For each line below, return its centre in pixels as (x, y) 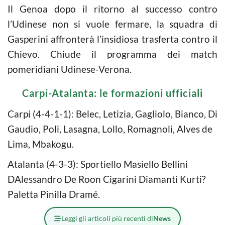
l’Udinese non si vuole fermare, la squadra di (113, 24)
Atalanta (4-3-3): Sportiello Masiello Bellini (98, 164)
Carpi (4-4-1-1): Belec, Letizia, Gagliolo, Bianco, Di (113, 114)
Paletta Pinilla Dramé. (54, 194)
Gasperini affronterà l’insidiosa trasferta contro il (113, 39)
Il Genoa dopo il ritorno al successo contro (113, 9)
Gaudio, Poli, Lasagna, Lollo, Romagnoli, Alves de (110, 129)
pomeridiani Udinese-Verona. (70, 69)
